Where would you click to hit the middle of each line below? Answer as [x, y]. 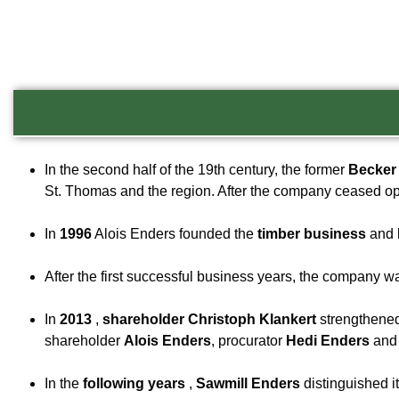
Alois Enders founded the [175, 234]
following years [134, 383]
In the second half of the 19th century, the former [196, 170]
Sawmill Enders [248, 383]
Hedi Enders [328, 341]
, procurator [248, 341]
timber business [312, 234]
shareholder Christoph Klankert [209, 319]
